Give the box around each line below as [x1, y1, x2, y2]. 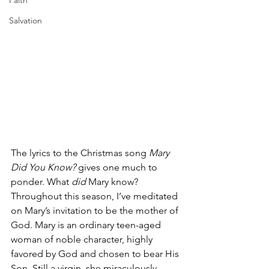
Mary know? [88, 176, 141, 187]
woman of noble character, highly [11, 234, 155, 245]
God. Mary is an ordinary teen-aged [11, 219, 163, 231]
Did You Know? [11, 162, 78, 173]
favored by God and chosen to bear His [11, 248, 181, 259]
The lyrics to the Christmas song [11, 147, 149, 159]
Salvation [9, 15, 42, 26]
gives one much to [78, 162, 160, 173]
